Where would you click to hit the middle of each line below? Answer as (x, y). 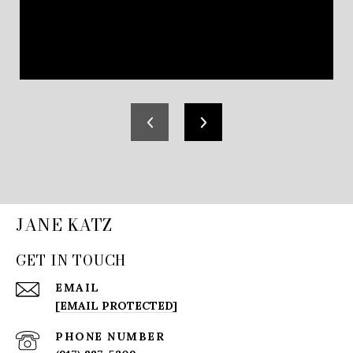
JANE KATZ (64, 225)
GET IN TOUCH (71, 261)
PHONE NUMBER (110, 337)
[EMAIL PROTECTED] (116, 306)
